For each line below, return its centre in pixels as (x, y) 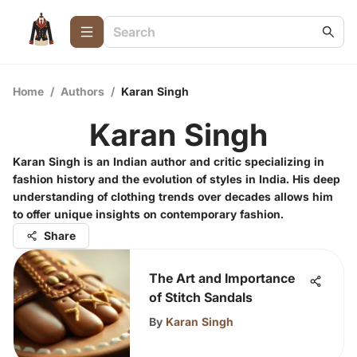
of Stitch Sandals (201, 297)
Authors (82, 91)
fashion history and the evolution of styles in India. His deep (177, 179)
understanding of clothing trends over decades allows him (173, 196)
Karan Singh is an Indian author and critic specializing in (169, 161)
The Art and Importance (222, 278)
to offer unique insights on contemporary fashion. (148, 214)
